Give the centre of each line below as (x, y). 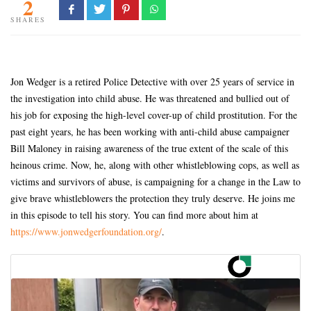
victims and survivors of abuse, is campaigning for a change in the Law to (155, 181)
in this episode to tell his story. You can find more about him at (134, 215)
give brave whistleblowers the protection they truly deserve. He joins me (153, 198)
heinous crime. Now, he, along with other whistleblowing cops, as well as (155, 165)
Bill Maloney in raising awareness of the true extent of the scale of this (149, 148)
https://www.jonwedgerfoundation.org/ (86, 231)
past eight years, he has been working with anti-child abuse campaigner (150, 131)
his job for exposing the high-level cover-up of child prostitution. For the (154, 115)
